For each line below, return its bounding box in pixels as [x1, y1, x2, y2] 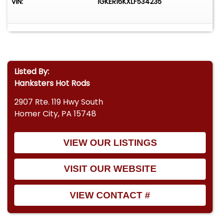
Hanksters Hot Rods [14, 77, 90, 89]
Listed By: [14, 65, 50, 77]
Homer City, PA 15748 [14, 108, 97, 120]
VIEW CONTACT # [70, 190, 150, 200]
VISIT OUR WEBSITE [63, 164, 157, 174]
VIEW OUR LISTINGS [63, 137, 157, 148]
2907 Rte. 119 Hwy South [14, 96, 104, 108]
